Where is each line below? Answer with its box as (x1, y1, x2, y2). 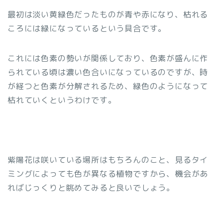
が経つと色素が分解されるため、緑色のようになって (7, 81, 209, 92)
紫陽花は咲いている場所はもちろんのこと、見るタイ (7, 154, 209, 166)
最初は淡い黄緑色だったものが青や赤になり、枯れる (7, 9, 209, 20)
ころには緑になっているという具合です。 (7, 23, 167, 34)
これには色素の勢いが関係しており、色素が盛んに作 (7, 53, 209, 64)
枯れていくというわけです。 (7, 95, 116, 106)
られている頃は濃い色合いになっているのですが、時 (7, 67, 209, 78)
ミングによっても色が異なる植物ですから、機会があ (7, 168, 209, 180)
